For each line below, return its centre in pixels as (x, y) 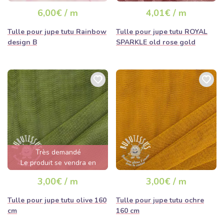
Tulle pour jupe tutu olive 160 (57, 200)
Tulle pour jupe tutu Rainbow (57, 32)
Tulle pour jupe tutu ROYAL (162, 32)
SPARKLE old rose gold (156, 42)
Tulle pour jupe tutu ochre (160, 200)
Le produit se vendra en (58, 163)
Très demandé (58, 152)
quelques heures (58, 173)
